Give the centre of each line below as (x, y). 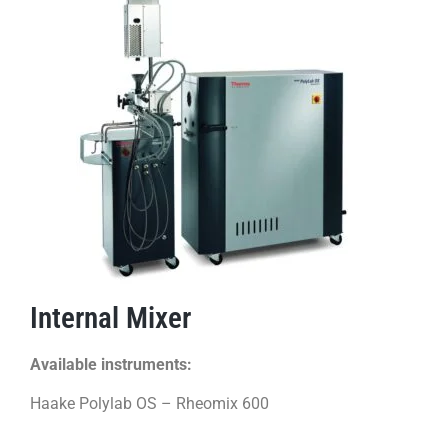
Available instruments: (111, 365)
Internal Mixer (110, 318)
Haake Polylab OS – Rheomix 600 (149, 403)
